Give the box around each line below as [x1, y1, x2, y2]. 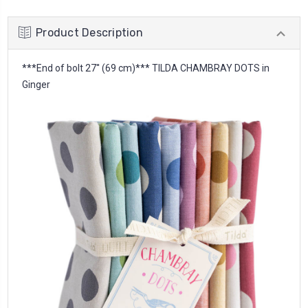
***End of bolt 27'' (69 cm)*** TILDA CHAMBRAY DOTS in [22, 62, 269, 74]
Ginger [22, 78, 50, 90]
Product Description [36, 25, 143, 39]
